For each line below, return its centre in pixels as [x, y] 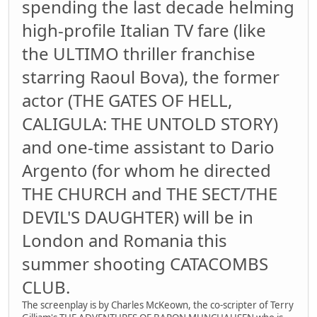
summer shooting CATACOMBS [145, 264]
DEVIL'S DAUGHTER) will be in [138, 217]
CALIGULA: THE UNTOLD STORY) [150, 124]
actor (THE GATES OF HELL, [127, 100]
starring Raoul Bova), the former [151, 77]
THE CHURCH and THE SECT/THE [150, 194]
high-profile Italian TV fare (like [144, 30]
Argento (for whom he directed [146, 171]
